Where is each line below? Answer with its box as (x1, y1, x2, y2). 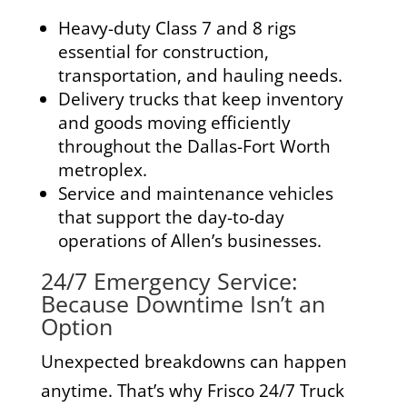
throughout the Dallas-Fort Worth (57, 134, 331, 158)
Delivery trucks (57, 86, 179, 111)
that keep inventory (178, 86, 343, 111)
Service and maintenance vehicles (57, 181, 333, 205)
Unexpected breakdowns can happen (40, 349, 347, 373)
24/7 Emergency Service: (40, 264, 298, 296)
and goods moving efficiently (57, 110, 291, 134)
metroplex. (57, 157, 147, 182)
